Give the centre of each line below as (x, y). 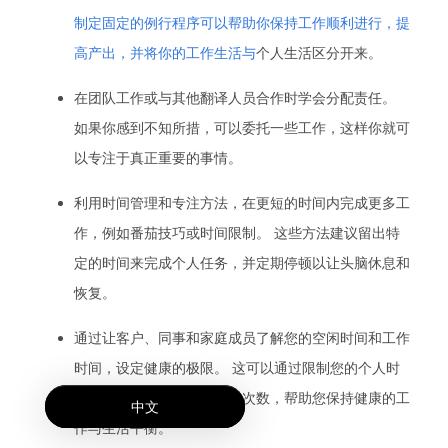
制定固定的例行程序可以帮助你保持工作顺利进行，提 (242, 22)
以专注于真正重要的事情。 (158, 157)
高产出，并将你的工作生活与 (165, 52)
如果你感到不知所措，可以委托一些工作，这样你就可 (242, 127)
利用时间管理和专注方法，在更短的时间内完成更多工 (242, 202)
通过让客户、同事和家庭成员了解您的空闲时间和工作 (242, 337)
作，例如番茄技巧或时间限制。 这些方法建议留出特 (237, 232)
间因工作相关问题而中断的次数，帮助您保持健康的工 (242, 397)
